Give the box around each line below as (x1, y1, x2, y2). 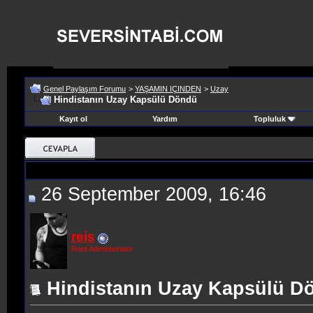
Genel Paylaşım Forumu (43, 85, 126, 93)
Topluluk (253, 115, 286, 123)
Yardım (152, 115, 177, 123)
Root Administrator (71, 245, 133, 253)
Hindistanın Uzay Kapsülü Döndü (54, 94, 197, 105)
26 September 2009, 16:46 (36, 184, 266, 205)
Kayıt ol (59, 115, 87, 123)
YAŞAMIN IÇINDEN (135, 85, 201, 93)
